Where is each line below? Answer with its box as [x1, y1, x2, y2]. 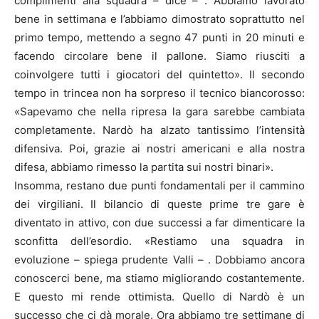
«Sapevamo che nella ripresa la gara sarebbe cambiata [14, 105, 305, 119]
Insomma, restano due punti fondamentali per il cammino [14, 179, 305, 193]
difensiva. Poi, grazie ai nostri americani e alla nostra [14, 142, 305, 156]
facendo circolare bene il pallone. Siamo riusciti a [14, 49, 305, 63]
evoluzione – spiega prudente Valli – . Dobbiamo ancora [14, 253, 305, 267]
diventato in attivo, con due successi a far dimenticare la [14, 216, 305, 230]
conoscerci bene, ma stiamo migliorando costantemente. [14, 271, 305, 286]
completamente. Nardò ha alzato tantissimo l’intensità [14, 123, 305, 137]
